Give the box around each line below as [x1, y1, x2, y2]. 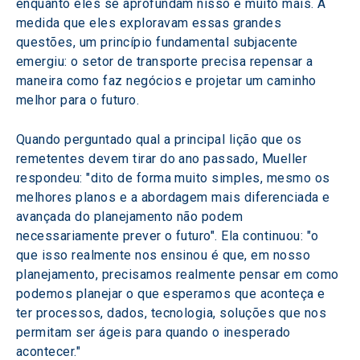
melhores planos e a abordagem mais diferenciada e [16, 190, 334, 205]
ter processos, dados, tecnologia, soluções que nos [16, 305, 330, 321]
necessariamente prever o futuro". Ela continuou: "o [16, 228, 322, 243]
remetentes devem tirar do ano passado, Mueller [16, 151, 311, 166]
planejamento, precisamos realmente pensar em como [16, 267, 343, 282]
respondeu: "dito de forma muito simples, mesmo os [16, 170, 334, 186]
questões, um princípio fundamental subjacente [16, 35, 302, 50]
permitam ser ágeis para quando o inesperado [16, 325, 295, 340]
